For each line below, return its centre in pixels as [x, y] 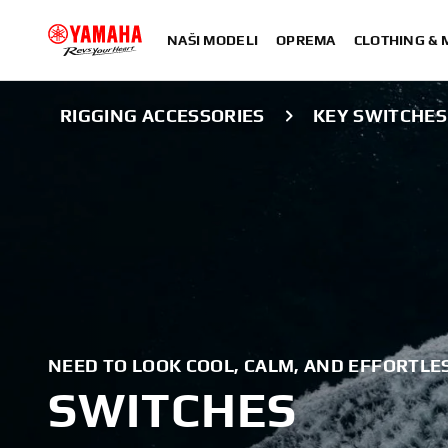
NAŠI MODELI [213, 40]
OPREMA [306, 40]
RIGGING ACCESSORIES [162, 115]
